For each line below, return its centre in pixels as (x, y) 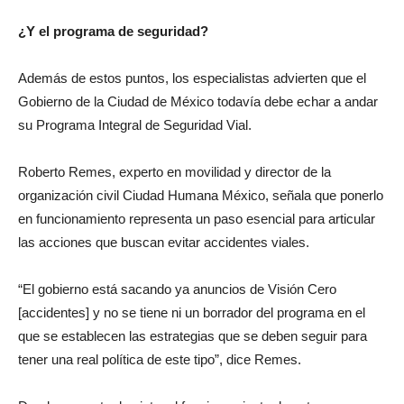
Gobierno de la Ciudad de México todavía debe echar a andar (198, 101)
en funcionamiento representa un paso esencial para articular (197, 219)
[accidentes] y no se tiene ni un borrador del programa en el (192, 312)
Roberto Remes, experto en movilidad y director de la (174, 172)
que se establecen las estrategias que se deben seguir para (193, 336)
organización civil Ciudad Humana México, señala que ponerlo (201, 195)
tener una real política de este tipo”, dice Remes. (160, 359)
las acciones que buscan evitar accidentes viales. (164, 242)
